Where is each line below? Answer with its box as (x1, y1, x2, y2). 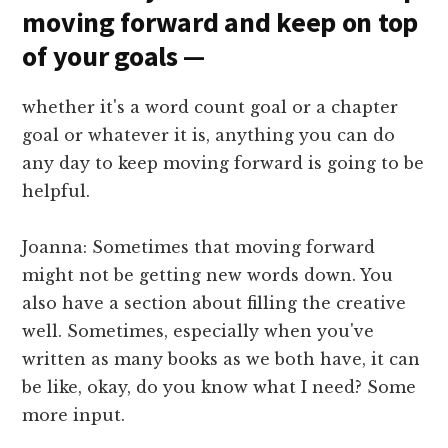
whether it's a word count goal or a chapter (22, 97, 399, 118)
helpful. (22, 181, 91, 202)
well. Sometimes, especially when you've (22, 321, 375, 342)
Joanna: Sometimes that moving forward (22, 237, 376, 258)
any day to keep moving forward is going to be (22, 153, 425, 174)
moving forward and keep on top (22, 4, 418, 41)
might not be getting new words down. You (22, 265, 394, 286)
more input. (22, 405, 126, 426)
